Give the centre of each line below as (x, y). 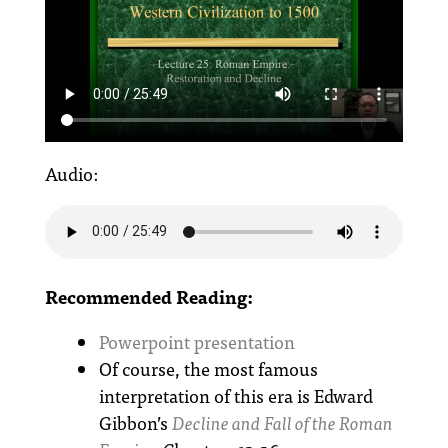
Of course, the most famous (208, 368)
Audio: (71, 173)
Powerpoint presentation (197, 341)
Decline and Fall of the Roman (282, 422)
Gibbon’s (135, 422)
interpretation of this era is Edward (236, 395)
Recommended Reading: (149, 296)
